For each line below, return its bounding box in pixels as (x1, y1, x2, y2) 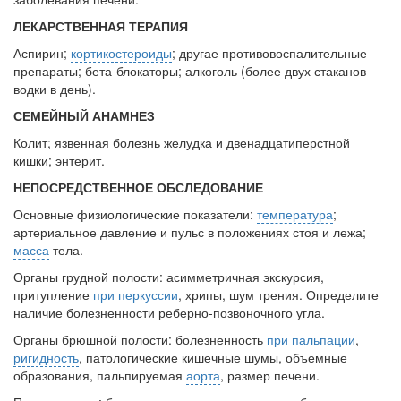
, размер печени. (220, 366, 320, 385)
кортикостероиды (71, 44, 172, 63)
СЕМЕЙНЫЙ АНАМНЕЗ (13, 107, 155, 125)
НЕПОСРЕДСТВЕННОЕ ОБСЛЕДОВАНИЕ (13, 178, 263, 197)
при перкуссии (93, 286, 178, 304)
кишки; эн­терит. (13, 151, 105, 170)
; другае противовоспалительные (172, 44, 367, 63)
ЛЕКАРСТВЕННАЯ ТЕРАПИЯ (13, 17, 188, 36)
